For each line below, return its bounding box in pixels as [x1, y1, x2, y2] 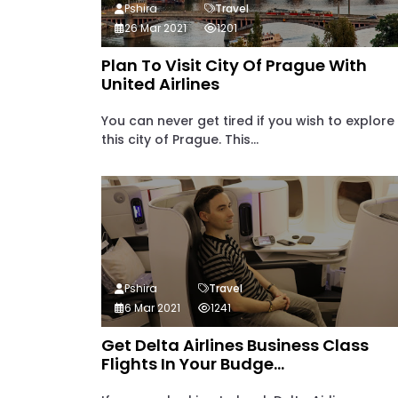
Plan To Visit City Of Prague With [101, 54, 367, 76]
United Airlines [101, 73, 219, 95]
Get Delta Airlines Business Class [101, 334, 369, 356]
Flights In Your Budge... [101, 353, 284, 375]
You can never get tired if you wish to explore [101, 112, 394, 130]
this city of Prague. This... [101, 131, 259, 148]
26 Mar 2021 [124, 20, 187, 36]
